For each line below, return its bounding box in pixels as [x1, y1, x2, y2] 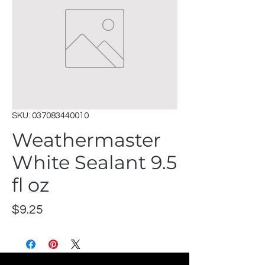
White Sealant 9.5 [12, 151, 177, 174]
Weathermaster [12, 128, 161, 151]
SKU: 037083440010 [12, 111, 89, 120]
